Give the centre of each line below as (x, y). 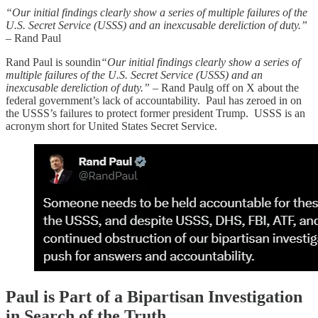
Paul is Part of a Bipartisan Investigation (154, 297)
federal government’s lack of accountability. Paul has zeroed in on (154, 100)
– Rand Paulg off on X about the (224, 87)
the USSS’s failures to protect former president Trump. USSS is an (155, 113)
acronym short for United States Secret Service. (116, 126)
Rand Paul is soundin (53, 62)
